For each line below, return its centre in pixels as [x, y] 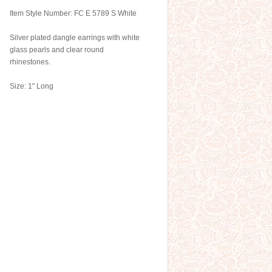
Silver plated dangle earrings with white [75, 38]
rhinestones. [30, 62]
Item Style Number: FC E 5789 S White [73, 13]
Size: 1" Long [32, 86]
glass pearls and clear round [57, 50]
